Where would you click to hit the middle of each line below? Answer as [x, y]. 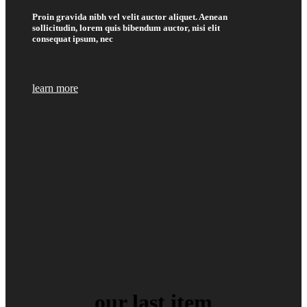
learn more [55, 88]
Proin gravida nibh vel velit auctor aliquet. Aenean [130, 17]
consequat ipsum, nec [72, 39]
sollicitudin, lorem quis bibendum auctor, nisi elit [126, 28]
